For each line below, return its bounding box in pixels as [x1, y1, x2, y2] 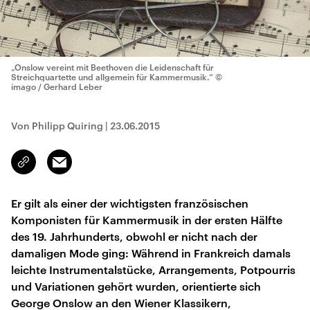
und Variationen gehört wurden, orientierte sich [11, 280, 261, 293]
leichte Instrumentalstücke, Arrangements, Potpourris [11, 263, 295, 276]
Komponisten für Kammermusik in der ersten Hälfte [11, 213, 282, 226]
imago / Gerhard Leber [11, 82, 102, 91]
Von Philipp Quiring [11, 120, 105, 131]
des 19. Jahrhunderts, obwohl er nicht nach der [11, 230, 257, 243]
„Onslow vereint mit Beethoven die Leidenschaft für [11, 62, 214, 72]
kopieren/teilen [24, 163, 89, 174]
